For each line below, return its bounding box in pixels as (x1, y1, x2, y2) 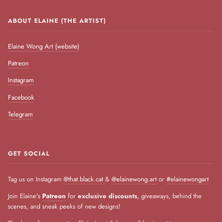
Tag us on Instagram (8, 174, 63, 184)
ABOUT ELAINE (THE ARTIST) (8, 16, 106, 26)
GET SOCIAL (8, 149, 50, 158)
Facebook (8, 92, 34, 102)
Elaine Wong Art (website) (8, 42, 79, 52)
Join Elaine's (8, 191, 42, 201)
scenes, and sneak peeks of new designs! (8, 202, 120, 212)
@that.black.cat (63, 174, 105, 184)
